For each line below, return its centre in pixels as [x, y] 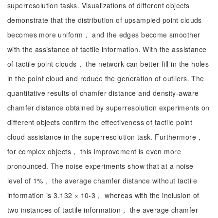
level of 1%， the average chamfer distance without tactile [102, 181]
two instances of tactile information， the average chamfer [103, 210]
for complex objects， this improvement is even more [94, 151]
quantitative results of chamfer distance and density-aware [103, 93]
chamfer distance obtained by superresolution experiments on [109, 108]
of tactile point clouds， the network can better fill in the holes [108, 64]
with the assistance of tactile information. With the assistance [107, 49]
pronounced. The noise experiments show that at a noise [100, 166]
